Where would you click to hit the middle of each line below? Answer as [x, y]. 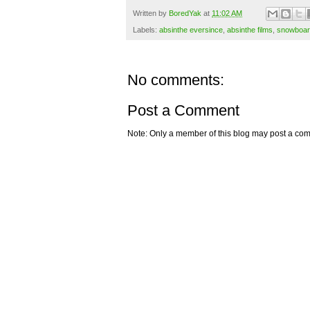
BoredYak [185, 13]
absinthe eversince [191, 30]
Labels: [146, 30]
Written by [151, 13]
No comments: [176, 80]
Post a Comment [183, 111]
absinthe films [250, 30]
